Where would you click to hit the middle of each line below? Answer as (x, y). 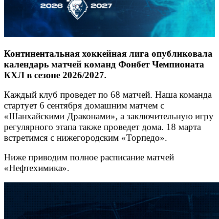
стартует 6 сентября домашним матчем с (84, 106)
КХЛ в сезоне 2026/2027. (55, 75)
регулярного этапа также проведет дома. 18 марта (102, 127)
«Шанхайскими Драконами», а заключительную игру (109, 116)
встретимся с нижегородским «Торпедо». (87, 138)
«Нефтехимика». (37, 168)
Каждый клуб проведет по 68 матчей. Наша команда (108, 95)
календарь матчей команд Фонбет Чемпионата (104, 64)
